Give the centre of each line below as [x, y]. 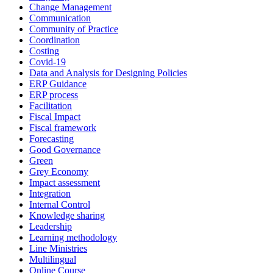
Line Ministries [58, 248]
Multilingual [53, 259]
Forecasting [51, 138]
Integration [50, 193]
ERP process [54, 94]
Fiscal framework [63, 127]
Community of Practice [74, 29]
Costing [44, 51]
